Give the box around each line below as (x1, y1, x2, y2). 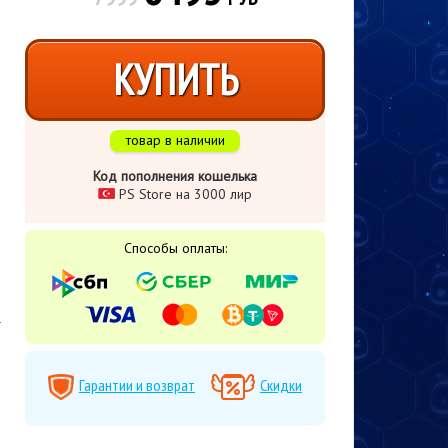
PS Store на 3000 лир (115, 185, 252, 203)
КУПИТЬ (112, 52, 238, 107)
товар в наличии (125, 131, 225, 149)
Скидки (260, 375, 302, 395)
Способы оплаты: (123, 239, 227, 257)
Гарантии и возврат (79, 375, 195, 395)
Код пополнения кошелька (93, 167, 257, 185)
